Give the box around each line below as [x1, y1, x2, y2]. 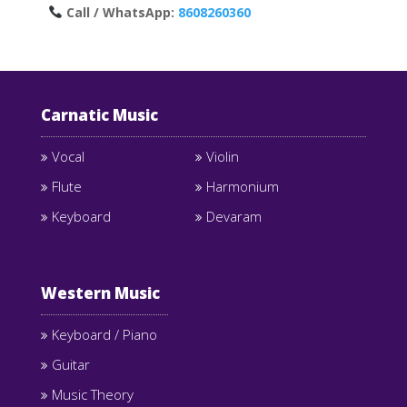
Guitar [51, 355, 90, 374]
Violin [205, 147, 239, 165]
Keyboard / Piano [51, 325, 157, 344]
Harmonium [205, 177, 279, 195]
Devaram [205, 207, 262, 225]
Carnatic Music [40, 104, 158, 125]
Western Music [40, 283, 160, 304]
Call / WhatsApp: [66, 4, 175, 21]
